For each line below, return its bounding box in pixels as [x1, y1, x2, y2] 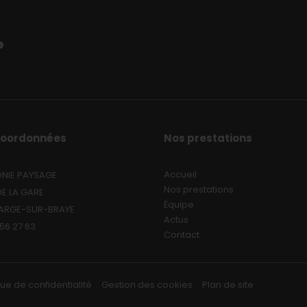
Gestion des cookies [101, 278, 193, 292]
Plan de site [202, 278, 254, 292]
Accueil [164, 168, 197, 182]
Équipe [164, 198, 194, 212]
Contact [164, 228, 199, 242]
